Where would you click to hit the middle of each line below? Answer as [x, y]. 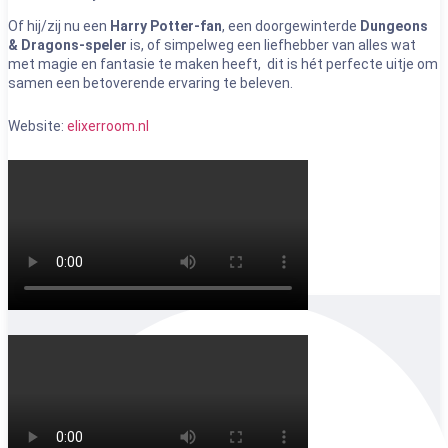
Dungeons [394, 26]
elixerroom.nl [108, 126]
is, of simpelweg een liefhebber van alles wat [271, 45]
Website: [37, 126]
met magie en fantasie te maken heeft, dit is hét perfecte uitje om [223, 64]
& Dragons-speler [67, 45]
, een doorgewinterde [291, 26]
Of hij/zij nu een [59, 26]
